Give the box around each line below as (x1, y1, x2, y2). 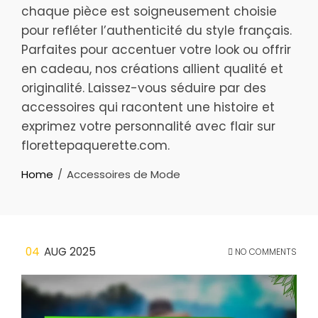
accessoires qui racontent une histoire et (21, 98, 275, 116)
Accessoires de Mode (67, 166, 180, 182)
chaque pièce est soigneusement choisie (21, 2, 277, 20)
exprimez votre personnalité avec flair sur (21, 117, 275, 135)
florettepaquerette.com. (21, 136, 170, 154)
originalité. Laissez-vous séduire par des (21, 79, 266, 97)
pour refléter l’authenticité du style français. (21, 21, 292, 39)
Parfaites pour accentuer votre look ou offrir (21, 40, 291, 58)
